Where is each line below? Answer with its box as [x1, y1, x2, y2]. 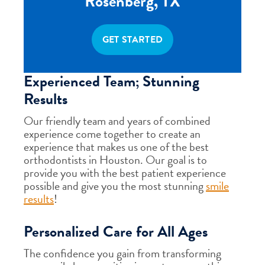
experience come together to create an [24, 125, 201, 143]
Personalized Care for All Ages [24, 220, 208, 243]
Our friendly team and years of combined [24, 112, 211, 130]
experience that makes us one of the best [24, 138, 209, 156]
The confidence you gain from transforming [24, 244, 221, 262]
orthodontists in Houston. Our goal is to [24, 151, 207, 169]
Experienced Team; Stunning [24, 70, 199, 93]
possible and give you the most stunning [24, 177, 206, 195]
